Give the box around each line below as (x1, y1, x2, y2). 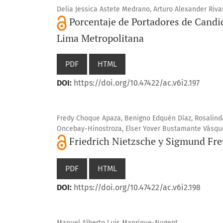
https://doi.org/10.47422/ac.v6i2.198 (74, 182, 201, 192)
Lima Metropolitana (57, 31, 144, 45)
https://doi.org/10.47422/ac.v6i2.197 (74, 78, 200, 88)
